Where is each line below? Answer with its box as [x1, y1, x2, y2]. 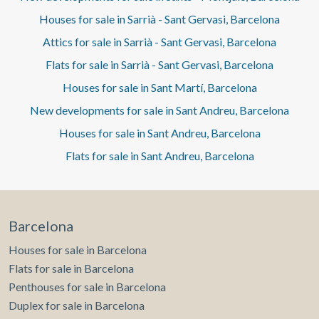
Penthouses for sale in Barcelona [9, 280, 166, 294]
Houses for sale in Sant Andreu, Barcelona [58, 126, 261, 140]
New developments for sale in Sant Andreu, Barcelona [30, 103, 289, 117]
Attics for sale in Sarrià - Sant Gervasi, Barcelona [43, 35, 276, 49]
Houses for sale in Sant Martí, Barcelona [62, 80, 257, 95]
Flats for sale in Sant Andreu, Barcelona [65, 149, 254, 163]
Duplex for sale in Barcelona [9, 298, 145, 313]
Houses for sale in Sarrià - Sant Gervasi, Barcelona [39, 12, 280, 26]
